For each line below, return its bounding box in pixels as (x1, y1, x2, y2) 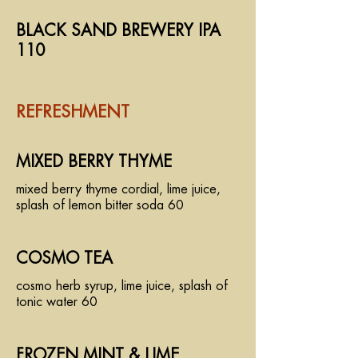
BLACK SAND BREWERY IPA (16, 22, 221, 39)
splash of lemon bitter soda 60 (16, 199, 184, 212)
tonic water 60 (16, 296, 97, 308)
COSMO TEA (16, 250, 113, 267)
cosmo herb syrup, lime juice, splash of (16, 280, 228, 292)
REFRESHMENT (16, 104, 129, 121)
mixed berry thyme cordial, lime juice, (16, 183, 221, 196)
